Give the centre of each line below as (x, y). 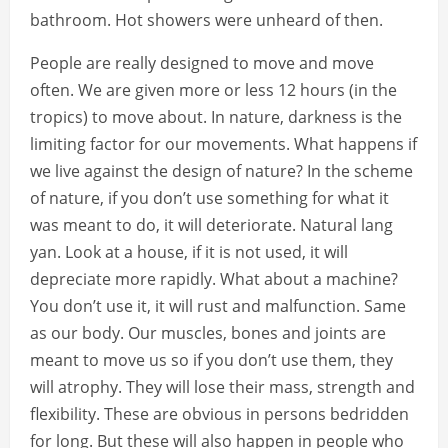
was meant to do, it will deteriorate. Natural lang (211, 225)
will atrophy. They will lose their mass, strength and (222, 387)
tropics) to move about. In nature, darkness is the (216, 117)
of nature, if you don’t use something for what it (209, 198)
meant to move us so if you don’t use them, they (211, 360)
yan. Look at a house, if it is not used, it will (189, 252)
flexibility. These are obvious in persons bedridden (219, 414)
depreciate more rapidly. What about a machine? (214, 279)
